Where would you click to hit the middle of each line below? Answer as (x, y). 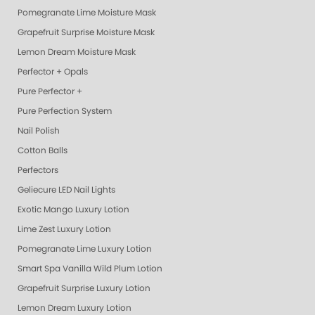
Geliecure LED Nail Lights (66, 190)
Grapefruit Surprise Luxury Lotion (84, 288)
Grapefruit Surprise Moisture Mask (86, 32)
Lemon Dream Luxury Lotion (75, 308)
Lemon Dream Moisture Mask (77, 52)
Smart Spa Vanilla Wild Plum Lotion (90, 269)
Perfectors (38, 170)
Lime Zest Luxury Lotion (64, 229)
